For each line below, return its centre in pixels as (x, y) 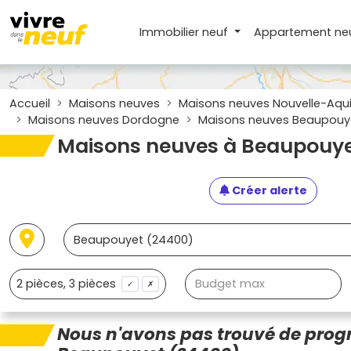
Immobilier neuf (186, 32)
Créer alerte (268, 190)
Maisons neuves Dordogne (104, 120)
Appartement (294, 32)
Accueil (30, 103)
